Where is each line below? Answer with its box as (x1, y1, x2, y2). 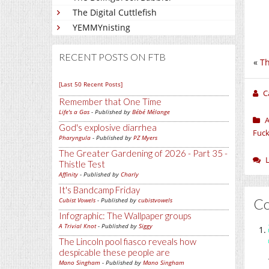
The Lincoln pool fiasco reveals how (59, 236, 196, 247)
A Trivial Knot (59, 222, 96, 231)
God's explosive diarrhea (59, 122, 157, 133)
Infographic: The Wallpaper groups (59, 210, 192, 222)
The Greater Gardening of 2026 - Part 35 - (59, 148, 228, 159)
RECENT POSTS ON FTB (59, 51, 166, 63)
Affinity (59, 170, 78, 179)
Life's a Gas (59, 107, 89, 116)
